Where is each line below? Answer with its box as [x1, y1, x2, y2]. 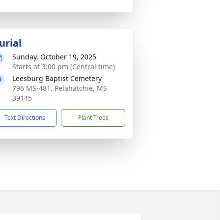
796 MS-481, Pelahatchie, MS [12, 83, 107, 93]
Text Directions [4, 113, 45, 122]
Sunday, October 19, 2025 [12, 52, 96, 61]
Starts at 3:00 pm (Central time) [12, 62, 115, 71]
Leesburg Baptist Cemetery [12, 74, 102, 83]
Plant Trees [78, 113, 109, 122]
